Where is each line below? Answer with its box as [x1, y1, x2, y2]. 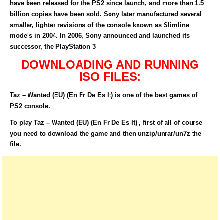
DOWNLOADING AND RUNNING [21, 58, 199, 72]
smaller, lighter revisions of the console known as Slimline [10, 21, 190, 28]
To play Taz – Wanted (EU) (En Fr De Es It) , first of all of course [10, 118, 203, 126]
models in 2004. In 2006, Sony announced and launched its [10, 32, 190, 39]
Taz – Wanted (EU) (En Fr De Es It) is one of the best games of [10, 91, 198, 99]
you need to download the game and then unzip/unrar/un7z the [10, 129, 202, 137]
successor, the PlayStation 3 [10, 43, 96, 50]
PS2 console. [10, 102, 51, 110]
